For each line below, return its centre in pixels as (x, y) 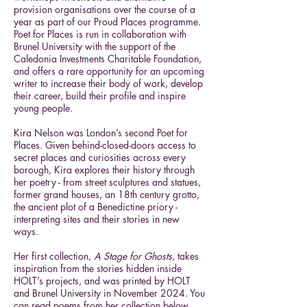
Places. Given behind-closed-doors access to (105, 145)
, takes (185, 256)
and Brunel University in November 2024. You (109, 293)
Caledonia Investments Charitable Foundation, (108, 59)
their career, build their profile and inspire (100, 96)
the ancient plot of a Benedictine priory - (96, 207)
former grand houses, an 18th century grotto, (107, 194)
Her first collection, (54, 256)
